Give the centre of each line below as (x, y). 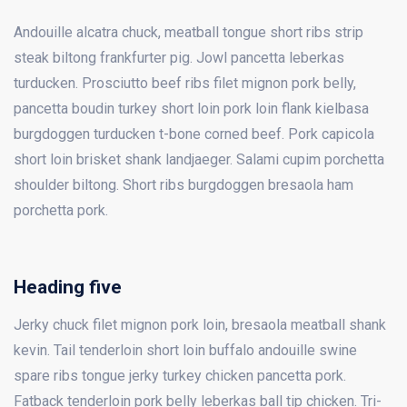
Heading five (68, 287)
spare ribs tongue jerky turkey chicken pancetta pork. (180, 376)
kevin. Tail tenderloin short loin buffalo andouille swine (185, 351)
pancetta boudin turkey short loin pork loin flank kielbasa (191, 108)
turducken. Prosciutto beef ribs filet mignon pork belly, (185, 83)
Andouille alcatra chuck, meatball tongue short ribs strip (189, 32)
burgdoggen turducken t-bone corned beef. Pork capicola (194, 134)
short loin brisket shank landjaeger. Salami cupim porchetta (199, 159)
